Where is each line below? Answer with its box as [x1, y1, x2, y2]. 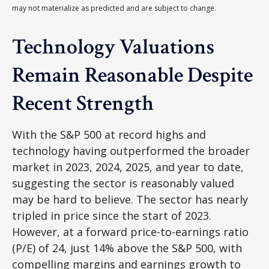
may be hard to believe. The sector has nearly [12, 192, 248, 207]
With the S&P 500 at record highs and [12, 127, 206, 142]
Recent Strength [11, 89, 154, 118]
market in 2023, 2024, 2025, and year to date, [12, 159, 244, 174]
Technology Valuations [11, 32, 214, 61]
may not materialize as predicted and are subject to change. [12, 2, 216, 13]
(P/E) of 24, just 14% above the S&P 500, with [12, 240, 242, 255]
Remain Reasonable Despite [11, 61, 253, 89]
